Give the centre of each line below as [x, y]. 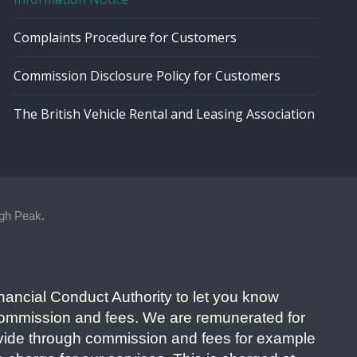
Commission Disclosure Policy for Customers [147, 76]
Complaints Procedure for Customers [125, 37]
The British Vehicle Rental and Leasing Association [164, 114]
